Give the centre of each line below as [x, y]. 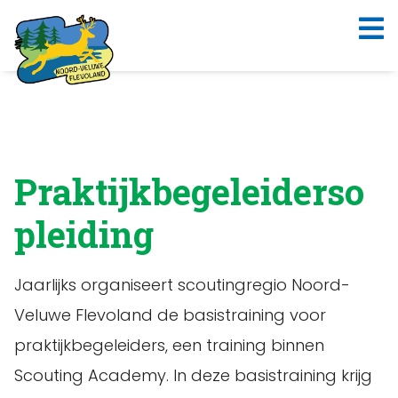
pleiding [84, 234]
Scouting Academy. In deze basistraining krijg [193, 375]
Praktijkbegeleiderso [189, 191]
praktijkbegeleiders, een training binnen [169, 345]
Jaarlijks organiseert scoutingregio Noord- [182, 285]
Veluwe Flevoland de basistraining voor [170, 315]
